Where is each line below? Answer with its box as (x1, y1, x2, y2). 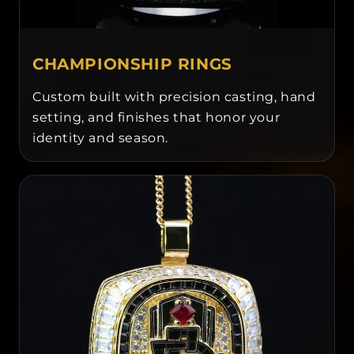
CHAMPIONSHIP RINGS (32, 55, 232, 74)
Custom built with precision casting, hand (32, 89, 316, 105)
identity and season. (32, 130, 168, 146)
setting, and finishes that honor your (32, 110, 281, 126)
